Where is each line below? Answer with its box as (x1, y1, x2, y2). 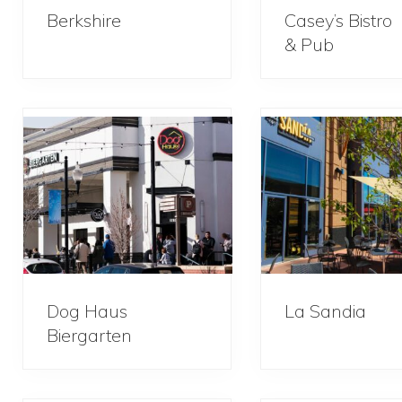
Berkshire (47, 8, 121, 31)
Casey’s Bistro (284, 8, 392, 31)
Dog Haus (47, 299, 127, 322)
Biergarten (47, 323, 132, 346)
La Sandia (284, 299, 366, 322)
